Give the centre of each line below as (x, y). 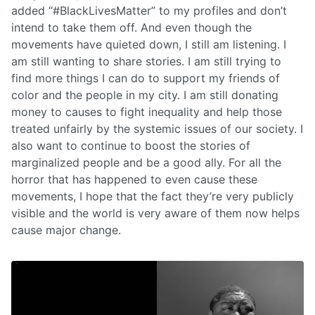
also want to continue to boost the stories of (131, 146)
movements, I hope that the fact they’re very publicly (153, 197)
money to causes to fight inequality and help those (147, 112)
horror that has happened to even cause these (134, 180)
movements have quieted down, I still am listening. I (149, 45)
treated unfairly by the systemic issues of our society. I (157, 129)
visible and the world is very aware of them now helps (155, 213)
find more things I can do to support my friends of (146, 78)
